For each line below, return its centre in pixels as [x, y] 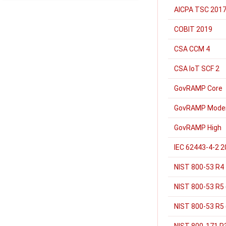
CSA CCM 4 [192, 49]
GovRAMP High [198, 128]
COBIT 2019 [193, 29]
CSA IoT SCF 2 [197, 69]
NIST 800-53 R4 [199, 167]
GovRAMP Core [198, 88]
